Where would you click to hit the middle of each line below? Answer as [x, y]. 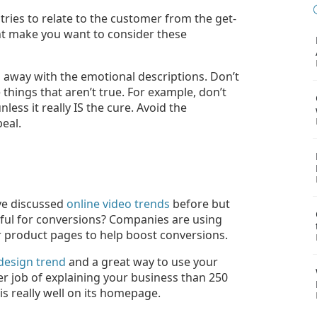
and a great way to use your [142, 261]
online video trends [118, 203]
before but [200, 203]
